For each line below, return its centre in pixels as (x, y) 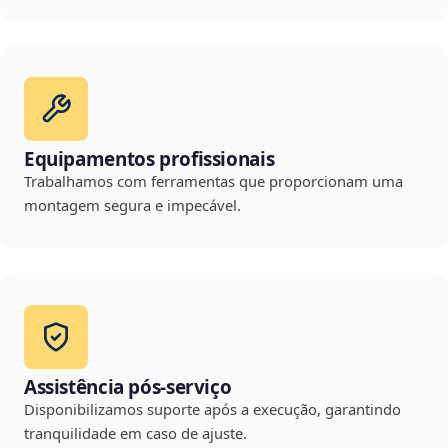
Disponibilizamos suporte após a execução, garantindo (212, 409)
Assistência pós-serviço (128, 387)
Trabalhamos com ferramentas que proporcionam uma (213, 181)
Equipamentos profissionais (149, 159)
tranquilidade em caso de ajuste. (135, 433)
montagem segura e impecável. (132, 205)
